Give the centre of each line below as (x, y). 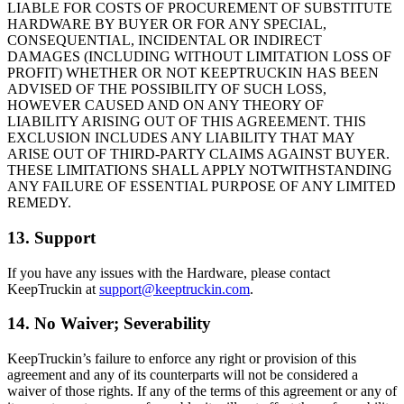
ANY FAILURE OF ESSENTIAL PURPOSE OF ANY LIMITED (202, 187)
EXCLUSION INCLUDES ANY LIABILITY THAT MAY (181, 138)
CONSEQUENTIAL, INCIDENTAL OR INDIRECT (165, 41)
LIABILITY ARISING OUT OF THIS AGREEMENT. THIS (187, 122)
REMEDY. (39, 203)
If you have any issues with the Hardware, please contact (169, 272)
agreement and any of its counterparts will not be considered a (183, 374)
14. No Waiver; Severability (109, 324)
